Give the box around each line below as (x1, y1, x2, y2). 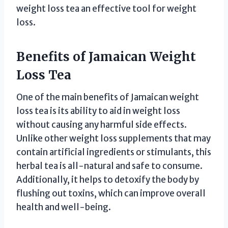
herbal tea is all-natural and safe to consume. (16, 160, 203, 172)
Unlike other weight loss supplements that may (16, 132, 211, 144)
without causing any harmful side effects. (16, 119, 187, 130)
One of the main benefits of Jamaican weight (16, 91, 199, 103)
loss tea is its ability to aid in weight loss (16, 105, 180, 117)
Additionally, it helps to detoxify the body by (16, 174, 199, 185)
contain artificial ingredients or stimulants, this (16, 146, 211, 158)
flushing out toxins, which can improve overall (16, 187, 206, 199)
